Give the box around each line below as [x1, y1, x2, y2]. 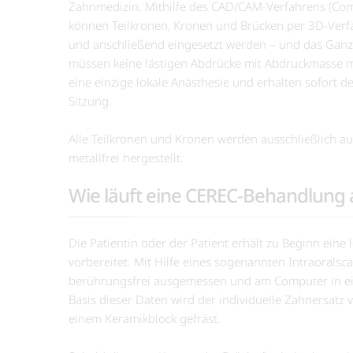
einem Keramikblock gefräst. [69, 310, 221, 326]
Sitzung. [69, 92, 112, 109]
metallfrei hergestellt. [69, 149, 184, 165]
